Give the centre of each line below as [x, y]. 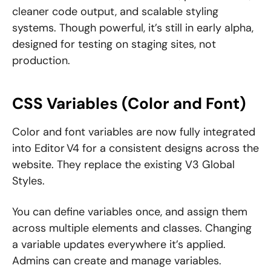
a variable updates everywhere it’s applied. [119, 245]
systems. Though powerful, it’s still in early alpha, [133, 28]
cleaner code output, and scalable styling [115, 12]
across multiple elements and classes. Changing [132, 228]
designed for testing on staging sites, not [114, 44]
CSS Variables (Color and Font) [129, 104]
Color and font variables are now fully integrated [134, 132]
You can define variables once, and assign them [130, 212]
